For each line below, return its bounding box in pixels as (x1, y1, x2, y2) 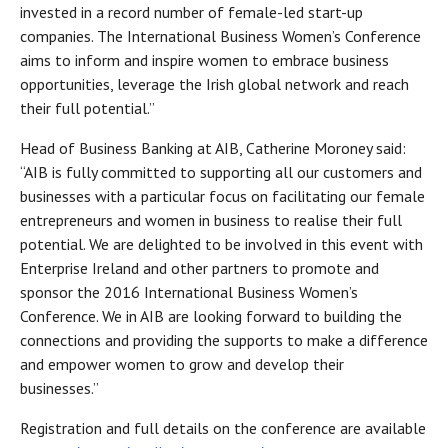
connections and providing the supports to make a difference (20, 330, 428, 351)
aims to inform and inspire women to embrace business (20, 50, 389, 71)
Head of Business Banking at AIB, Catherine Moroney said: (20, 138, 406, 159)
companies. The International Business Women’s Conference (20, 26, 421, 47)
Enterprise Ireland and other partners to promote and (20, 258, 379, 279)
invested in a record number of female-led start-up (20, 2, 363, 23)
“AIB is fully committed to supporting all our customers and (20, 162, 422, 183)
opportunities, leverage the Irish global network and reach (20, 74, 409, 95)
